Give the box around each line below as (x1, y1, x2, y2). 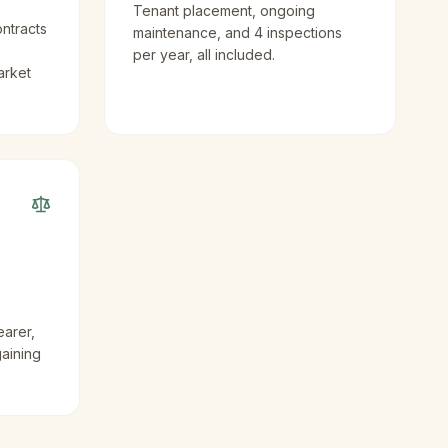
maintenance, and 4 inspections (133, 24, 342, 41)
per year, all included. (133, 46, 275, 63)
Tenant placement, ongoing (133, 2, 315, 19)
